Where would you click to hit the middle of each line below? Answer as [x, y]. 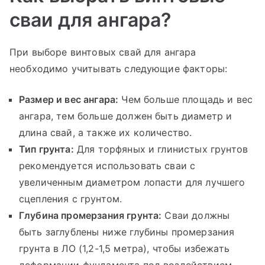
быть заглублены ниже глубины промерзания [127, 232]
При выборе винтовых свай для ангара [103, 52]
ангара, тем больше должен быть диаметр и [126, 116]
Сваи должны [196, 215]
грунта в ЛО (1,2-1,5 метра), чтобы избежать [124, 248]
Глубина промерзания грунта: [91, 215]
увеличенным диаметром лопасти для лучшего [132, 182]
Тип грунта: [46, 149]
